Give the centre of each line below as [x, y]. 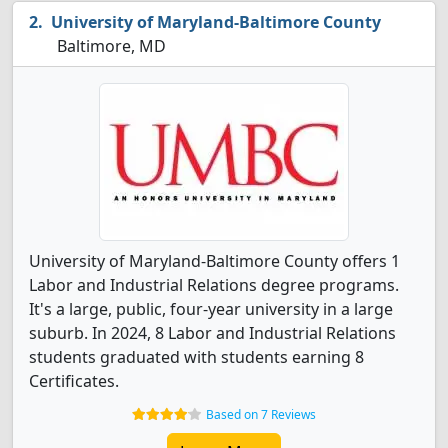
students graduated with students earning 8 [196, 357]
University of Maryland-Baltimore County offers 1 [214, 261]
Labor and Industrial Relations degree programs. [214, 285]
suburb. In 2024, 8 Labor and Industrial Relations [212, 333]
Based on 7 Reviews [261, 414]
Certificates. [74, 381]
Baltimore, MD [109, 46]
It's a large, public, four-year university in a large [211, 309]
